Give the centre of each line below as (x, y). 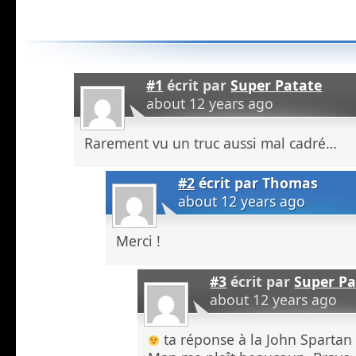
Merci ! (139, 241)
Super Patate (277, 85)
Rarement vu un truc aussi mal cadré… (211, 143)
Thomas (290, 183)
